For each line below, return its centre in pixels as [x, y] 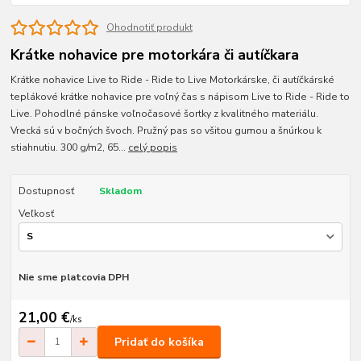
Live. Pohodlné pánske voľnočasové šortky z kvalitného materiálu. [165, 114]
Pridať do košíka [159, 342]
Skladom [120, 191]
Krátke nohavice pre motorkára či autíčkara [155, 55]
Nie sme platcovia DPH [73, 277]
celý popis [153, 148]
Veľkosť [36, 214]
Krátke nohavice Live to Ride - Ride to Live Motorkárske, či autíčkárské [173, 80]
